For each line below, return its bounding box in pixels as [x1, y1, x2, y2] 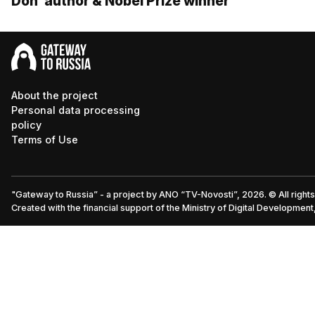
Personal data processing [11, 104, 140, 117]
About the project [11, 89, 98, 102]
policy [11, 119, 41, 131]
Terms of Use [11, 134, 78, 146]
